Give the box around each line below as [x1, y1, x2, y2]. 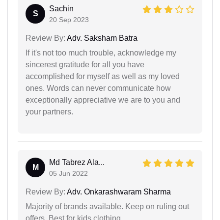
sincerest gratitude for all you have [26, 60, 144, 69]
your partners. [26, 107, 73, 116]
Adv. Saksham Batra [65, 33, 137, 42]
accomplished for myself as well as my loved [26, 72, 180, 81]
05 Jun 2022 [49, 169, 88, 177]
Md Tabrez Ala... [49, 158, 105, 166]
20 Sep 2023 [49, 15, 89, 24]
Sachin [49, 4, 74, 13]
